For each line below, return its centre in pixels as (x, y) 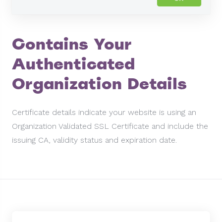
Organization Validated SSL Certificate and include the (110, 126)
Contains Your (72, 44)
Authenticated (74, 64)
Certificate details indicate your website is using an (104, 112)
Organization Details (99, 83)
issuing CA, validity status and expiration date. (94, 140)
